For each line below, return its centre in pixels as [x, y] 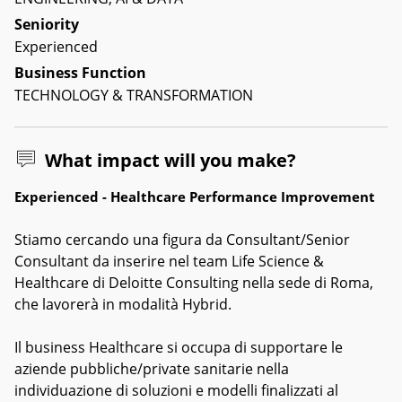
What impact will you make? [170, 160]
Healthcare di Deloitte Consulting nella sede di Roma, [194, 283]
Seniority [47, 24]
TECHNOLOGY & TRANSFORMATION [134, 95]
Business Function [80, 73]
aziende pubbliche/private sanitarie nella [152, 369]
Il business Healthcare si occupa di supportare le [179, 347]
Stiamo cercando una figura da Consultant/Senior [182, 240]
